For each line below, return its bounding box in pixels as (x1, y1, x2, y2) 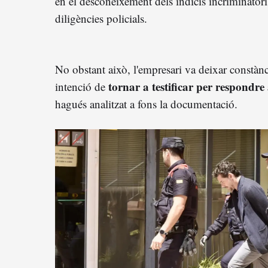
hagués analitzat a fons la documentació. (55, 96, 237, 111)
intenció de (55, 78, 108, 94)
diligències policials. (55, 10, 147, 26)
